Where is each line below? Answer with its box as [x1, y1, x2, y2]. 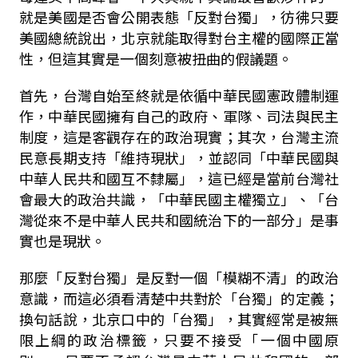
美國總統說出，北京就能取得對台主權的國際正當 [18, 27, 340, 48]
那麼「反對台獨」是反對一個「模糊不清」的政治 [18, 267, 340, 288]
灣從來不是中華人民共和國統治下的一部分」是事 [18, 209, 340, 230]
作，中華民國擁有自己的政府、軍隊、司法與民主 [18, 105, 340, 126]
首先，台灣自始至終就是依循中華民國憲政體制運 [18, 85, 340, 105]
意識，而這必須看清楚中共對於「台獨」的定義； [18, 288, 340, 308]
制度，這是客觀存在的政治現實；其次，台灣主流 [18, 126, 340, 147]
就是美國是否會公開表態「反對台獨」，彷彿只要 [18, 6, 340, 27]
